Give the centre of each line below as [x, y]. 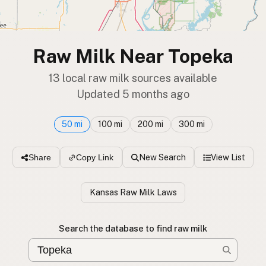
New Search [162, 157]
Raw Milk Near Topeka [133, 56]
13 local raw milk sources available [133, 78]
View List [228, 157]
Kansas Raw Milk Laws [133, 192]
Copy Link [95, 158]
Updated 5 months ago [133, 94]
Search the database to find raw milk [133, 229]
